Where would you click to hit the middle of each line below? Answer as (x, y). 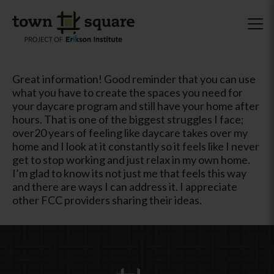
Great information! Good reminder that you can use (134, 79)
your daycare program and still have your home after (136, 106)
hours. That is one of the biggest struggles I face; (128, 119)
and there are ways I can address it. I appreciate (125, 186)
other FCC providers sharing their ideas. (107, 200)
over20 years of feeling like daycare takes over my (130, 132)
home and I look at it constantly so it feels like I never (136, 146)
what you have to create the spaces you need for (128, 92)
